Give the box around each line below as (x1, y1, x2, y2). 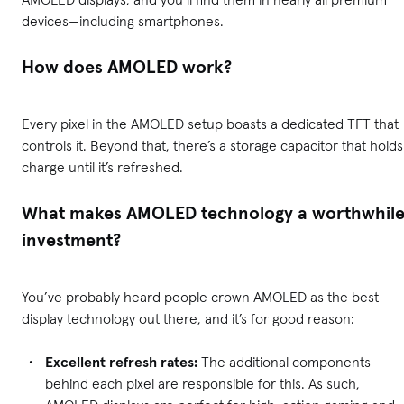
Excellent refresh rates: (45, 353, 197, 372)
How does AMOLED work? (22, 55, 232, 79)
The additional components (197, 353, 371, 372)
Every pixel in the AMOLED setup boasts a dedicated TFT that (22, 115, 399, 133)
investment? (22, 228, 121, 252)
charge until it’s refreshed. (22, 158, 183, 177)
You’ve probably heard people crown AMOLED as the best (22, 288, 379, 307)
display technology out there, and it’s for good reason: (22, 309, 354, 328)
